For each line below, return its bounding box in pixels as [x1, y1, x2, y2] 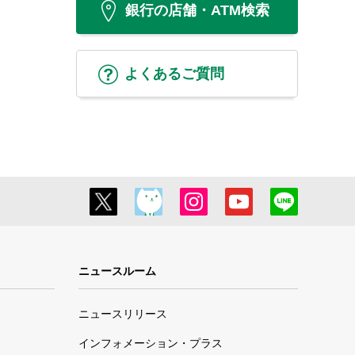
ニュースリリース [78, 307, 167, 320]
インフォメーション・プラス [78, 337, 223, 349]
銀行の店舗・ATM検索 [124, 2, 269, 18]
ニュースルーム [78, 265, 156, 277]
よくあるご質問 [124, 65, 224, 82]
